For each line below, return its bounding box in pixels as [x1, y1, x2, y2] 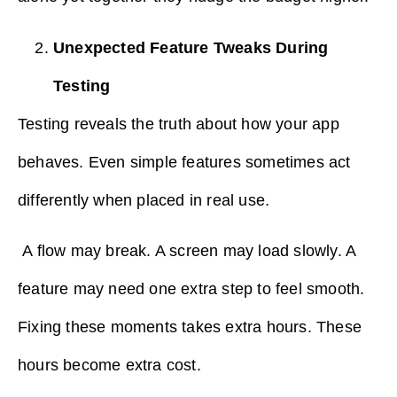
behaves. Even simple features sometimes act [18, 152, 351, 171]
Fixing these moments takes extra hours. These [18, 318, 362, 337]
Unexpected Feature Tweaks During [53, 38, 329, 57]
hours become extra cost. [18, 356, 201, 375]
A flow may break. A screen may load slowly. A [18, 242, 356, 261]
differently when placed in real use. [18, 191, 270, 209]
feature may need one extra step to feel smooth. [18, 280, 365, 299]
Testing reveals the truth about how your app [18, 114, 339, 133]
